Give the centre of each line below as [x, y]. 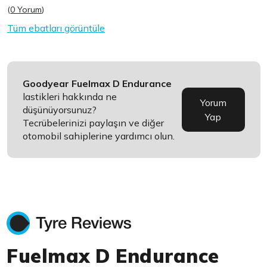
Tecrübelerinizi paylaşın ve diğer [94, 123]
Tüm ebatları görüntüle [56, 28]
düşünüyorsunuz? [60, 110]
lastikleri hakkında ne [70, 97]
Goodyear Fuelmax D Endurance [97, 83]
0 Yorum [26, 10]
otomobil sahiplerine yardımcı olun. [99, 136]
